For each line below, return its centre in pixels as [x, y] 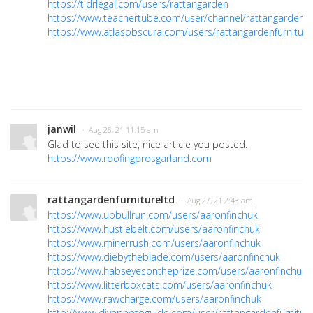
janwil [62, 129]
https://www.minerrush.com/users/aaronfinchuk [154, 242]
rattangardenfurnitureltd [111, 199]
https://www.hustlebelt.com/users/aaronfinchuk [154, 228]
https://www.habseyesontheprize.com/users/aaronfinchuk [177, 270]
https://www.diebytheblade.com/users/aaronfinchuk [164, 256]
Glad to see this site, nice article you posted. [149, 144]
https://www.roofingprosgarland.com [130, 158]
